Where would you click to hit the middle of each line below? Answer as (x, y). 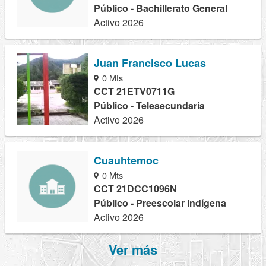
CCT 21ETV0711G (134, 91)
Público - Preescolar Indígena (160, 202)
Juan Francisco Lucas (150, 63)
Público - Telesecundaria (149, 105)
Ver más (133, 249)
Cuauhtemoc (126, 160)
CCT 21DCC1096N (135, 188)
